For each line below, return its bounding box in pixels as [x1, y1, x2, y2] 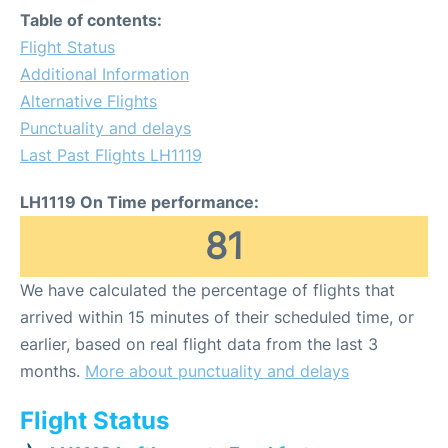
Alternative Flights [20, 91, 157, 111]
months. [20, 361, 85, 381]
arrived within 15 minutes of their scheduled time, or [20, 307, 414, 327]
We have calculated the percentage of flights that [20, 280, 395, 300]
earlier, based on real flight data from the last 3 [20, 334, 378, 354]
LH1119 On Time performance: [20, 192, 259, 212]
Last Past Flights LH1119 [20, 145, 202, 165]
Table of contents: [20, 10, 162, 30]
